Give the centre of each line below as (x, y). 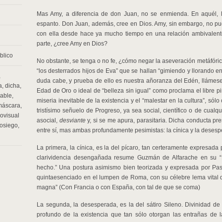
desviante (72, 120)
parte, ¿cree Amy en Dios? (72, 44)
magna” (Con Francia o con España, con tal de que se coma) (118, 187)
